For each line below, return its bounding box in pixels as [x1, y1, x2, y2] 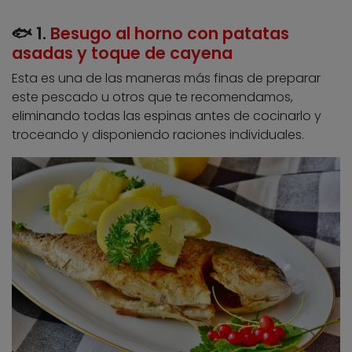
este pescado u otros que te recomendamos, [12, 88, 293, 107]
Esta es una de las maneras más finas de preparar [12, 69, 321, 88]
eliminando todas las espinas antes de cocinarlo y [12, 107, 321, 126]
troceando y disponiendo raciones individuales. [12, 126, 304, 145]
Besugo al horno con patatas [50, 22, 289, 46]
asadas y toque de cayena [12, 42, 233, 65]
